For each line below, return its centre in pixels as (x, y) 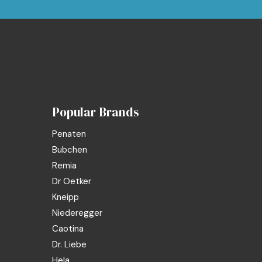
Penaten (69, 134)
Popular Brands (96, 112)
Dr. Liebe (70, 245)
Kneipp (66, 197)
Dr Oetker (72, 182)
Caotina (68, 229)
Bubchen (70, 150)
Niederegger (77, 213)
